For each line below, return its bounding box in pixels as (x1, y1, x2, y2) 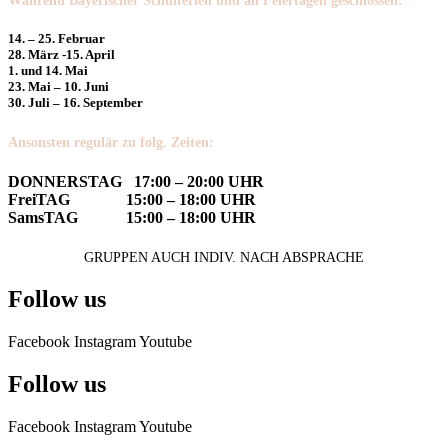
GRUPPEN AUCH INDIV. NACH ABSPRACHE (84, 249, 364, 265)
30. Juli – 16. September (8, 95, 143, 111)
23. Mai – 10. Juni (8, 79, 109, 95)
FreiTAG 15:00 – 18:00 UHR (8, 190, 256, 208)
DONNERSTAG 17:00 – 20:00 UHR (8, 172, 264, 190)
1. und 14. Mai (8, 63, 88, 79)
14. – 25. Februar (8, 31, 105, 47)
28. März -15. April (8, 47, 115, 63)
